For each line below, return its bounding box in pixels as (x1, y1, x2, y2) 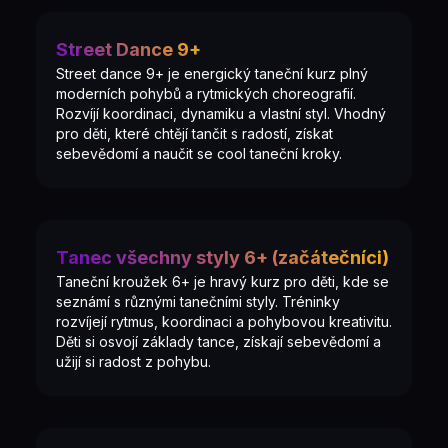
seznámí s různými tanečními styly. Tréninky (56, 293, 340, 310)
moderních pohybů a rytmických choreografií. (56, 85, 356, 102)
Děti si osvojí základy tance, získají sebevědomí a (56, 333, 381, 350)
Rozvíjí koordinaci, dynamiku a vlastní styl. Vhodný (56, 105, 386, 122)
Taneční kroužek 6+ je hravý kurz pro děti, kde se (56, 273, 389, 290)
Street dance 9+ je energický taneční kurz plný (56, 65, 368, 82)
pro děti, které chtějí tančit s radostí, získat (56, 125, 333, 142)
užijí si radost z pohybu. (56, 353, 211, 370)
